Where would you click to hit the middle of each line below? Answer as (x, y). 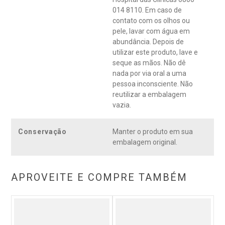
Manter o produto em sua (153, 132)
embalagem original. (145, 142)
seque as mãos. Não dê (149, 63)
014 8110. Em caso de (147, 10)
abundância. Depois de (148, 42)
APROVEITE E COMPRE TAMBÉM (99, 178)
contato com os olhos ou (151, 21)
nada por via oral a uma (149, 74)
